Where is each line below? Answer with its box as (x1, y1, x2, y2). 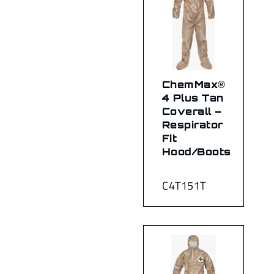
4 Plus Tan (162, 91, 224, 104)
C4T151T (162, 177, 206, 194)
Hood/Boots (162, 145, 231, 158)
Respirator (162, 118, 223, 131)
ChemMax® (162, 78, 226, 91)
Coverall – (162, 105, 222, 117)
